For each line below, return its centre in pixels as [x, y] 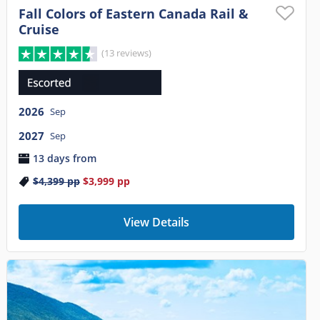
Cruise [39, 29]
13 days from [64, 158]
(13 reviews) [127, 52]
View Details [156, 222]
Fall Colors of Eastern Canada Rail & [133, 13]
